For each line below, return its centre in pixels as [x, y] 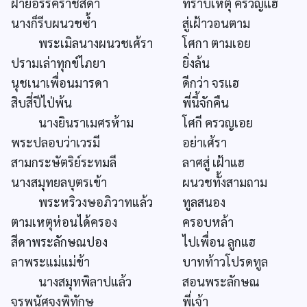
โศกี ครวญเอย [218, 122]
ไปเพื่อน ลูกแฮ [219, 241]
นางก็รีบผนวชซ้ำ [54, 23]
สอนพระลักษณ [221, 281]
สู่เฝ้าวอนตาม [216, 23]
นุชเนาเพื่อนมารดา [60, 82]
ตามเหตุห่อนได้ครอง [64, 221]
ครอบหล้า [208, 221]
